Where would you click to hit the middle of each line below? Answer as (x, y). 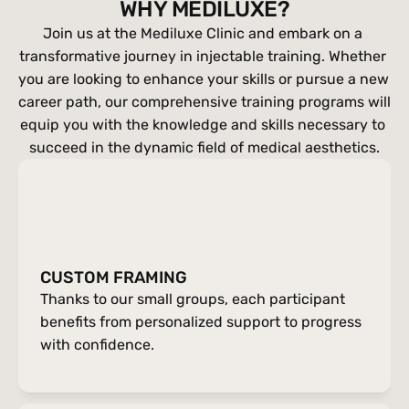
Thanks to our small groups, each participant (193, 299)
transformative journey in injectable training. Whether (203, 56)
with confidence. (97, 345)
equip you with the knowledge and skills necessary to (203, 125)
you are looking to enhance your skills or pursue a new (204, 79)
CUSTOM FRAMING (114, 278)
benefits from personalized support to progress (201, 322)
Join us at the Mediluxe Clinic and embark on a (203, 33)
